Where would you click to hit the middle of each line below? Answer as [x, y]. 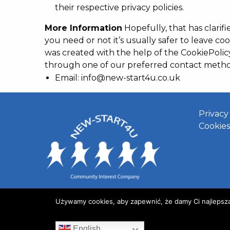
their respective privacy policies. [119, 7]
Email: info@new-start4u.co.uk [118, 78]
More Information [83, 28]
